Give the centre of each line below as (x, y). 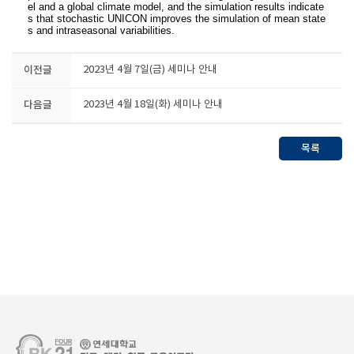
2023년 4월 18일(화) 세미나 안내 (153, 105)
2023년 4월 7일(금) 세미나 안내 (150, 70)
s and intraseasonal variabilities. (101, 30)
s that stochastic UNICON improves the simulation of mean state (177, 19)
